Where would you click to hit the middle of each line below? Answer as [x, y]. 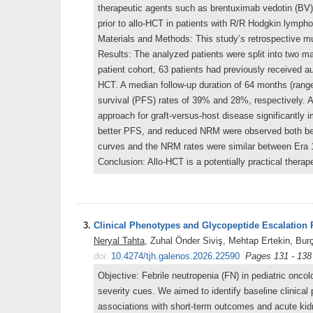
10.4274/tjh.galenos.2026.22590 [175, 256]
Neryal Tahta [119, 240]
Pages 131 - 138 [278, 256]
